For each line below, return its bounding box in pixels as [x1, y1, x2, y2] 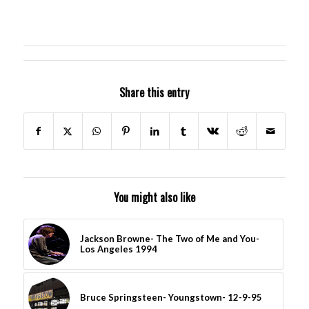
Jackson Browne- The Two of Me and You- [79, 232, 259, 244]
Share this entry [119, 83, 190, 101]
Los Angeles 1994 [79, 243, 157, 255]
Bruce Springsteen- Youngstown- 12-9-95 [79, 291, 262, 303]
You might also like [113, 188, 195, 206]
